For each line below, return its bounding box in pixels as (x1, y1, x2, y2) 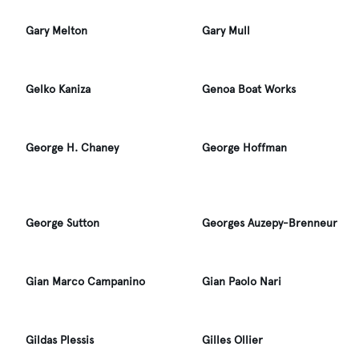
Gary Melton (26, 24, 87, 38)
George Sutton (26, 216, 99, 230)
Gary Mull (202, 24, 250, 38)
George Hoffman (202, 141, 287, 155)
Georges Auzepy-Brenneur (202, 216, 337, 230)
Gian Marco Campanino (26, 275, 145, 288)
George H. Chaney (26, 141, 119, 155)
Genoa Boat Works (202, 83, 296, 96)
